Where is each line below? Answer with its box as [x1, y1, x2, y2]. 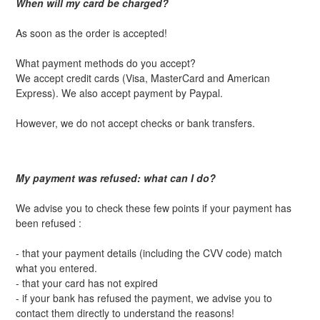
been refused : [16, 216, 81, 231]
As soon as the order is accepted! [16, 26, 167, 41]
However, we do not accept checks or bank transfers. [16, 116, 255, 131]
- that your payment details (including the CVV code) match [16, 246, 282, 261]
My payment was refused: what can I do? [16, 171, 216, 186]
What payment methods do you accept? [16, 56, 196, 71]
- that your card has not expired [16, 276, 158, 291]
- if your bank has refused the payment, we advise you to [16, 291, 272, 306]
